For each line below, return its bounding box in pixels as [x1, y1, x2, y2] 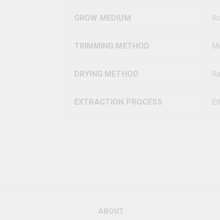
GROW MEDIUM [74, 13, 131, 23]
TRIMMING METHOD [74, 41, 150, 51]
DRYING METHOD [74, 69, 138, 79]
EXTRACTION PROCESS [74, 97, 163, 107]
